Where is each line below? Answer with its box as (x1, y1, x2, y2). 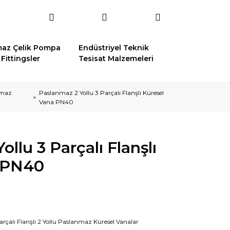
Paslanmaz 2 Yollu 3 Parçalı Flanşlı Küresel (39, 89, 164, 97)
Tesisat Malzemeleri (79, 54, 154, 63)
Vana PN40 (39, 98, 73, 106)
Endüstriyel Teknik (79, 43, 149, 52)
